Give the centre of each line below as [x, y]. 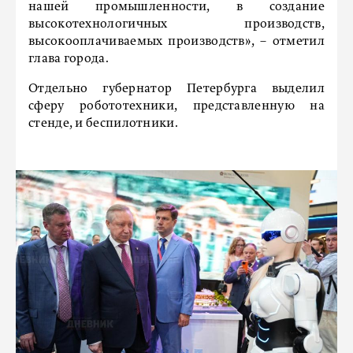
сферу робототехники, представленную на [176, 106]
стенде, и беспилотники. [103, 123]
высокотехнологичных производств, [176, 24]
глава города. [69, 59]
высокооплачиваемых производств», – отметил [176, 41]
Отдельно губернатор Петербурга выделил [176, 89]
